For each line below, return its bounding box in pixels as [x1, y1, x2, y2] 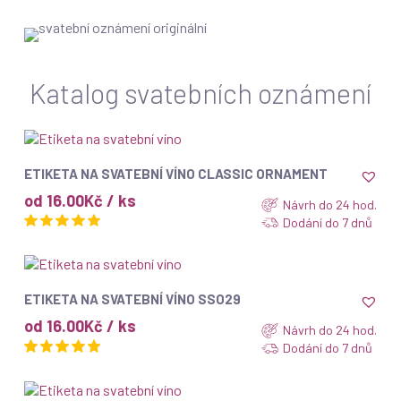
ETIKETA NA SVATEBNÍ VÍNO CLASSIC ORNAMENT [23, 165, 328, 182]
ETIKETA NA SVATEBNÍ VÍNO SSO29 [23, 290, 241, 307]
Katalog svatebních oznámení [29, 76, 371, 109]
